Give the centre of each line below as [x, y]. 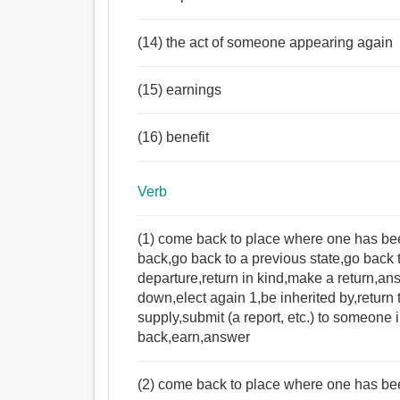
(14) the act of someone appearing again [266, 43]
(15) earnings [180, 90]
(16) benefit [174, 137]
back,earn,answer [194, 337]
